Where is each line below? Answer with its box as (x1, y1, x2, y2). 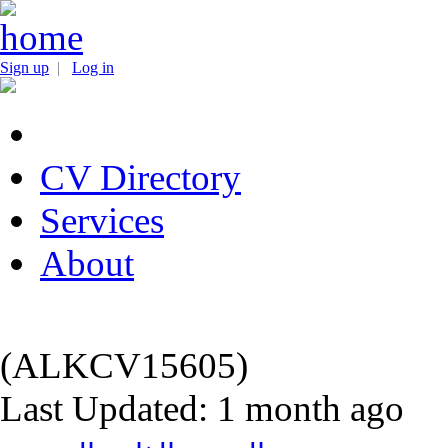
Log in (72, 59, 114, 76)
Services (40, 200, 164, 241)
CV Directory (40, 157, 241, 198)
